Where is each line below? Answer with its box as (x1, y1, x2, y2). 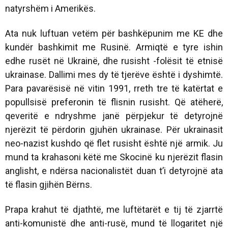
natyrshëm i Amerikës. (5, 3, 96, 14)
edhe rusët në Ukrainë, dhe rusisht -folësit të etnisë (5, 55, 223, 66)
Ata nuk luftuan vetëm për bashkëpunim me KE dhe (5, 27, 223, 39)
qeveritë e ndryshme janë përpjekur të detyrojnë (5, 110, 223, 121)
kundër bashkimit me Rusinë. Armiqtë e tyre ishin (5, 41, 223, 52)
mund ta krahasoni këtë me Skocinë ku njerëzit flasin (5, 151, 223, 162)
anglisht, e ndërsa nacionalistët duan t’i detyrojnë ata (5, 165, 223, 176)
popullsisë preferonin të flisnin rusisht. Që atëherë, (5, 96, 223, 107)
